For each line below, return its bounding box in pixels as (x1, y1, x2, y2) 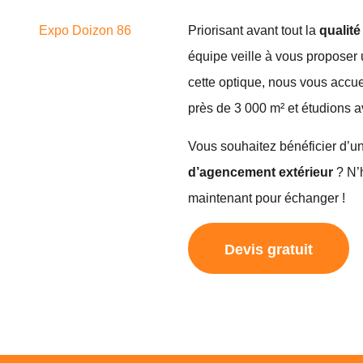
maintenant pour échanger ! (188, 190, 345, 205)
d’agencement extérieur (188, 164, 333, 179)
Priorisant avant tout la (188, 23, 319, 38)
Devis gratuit (224, 241, 313, 258)
